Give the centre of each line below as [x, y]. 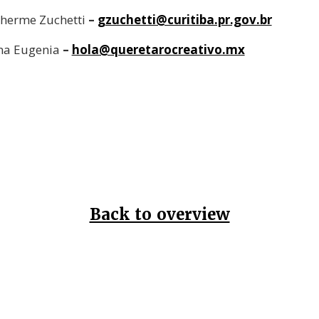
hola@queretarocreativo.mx [158, 50]
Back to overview [159, 215]
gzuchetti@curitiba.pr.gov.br [184, 20]
